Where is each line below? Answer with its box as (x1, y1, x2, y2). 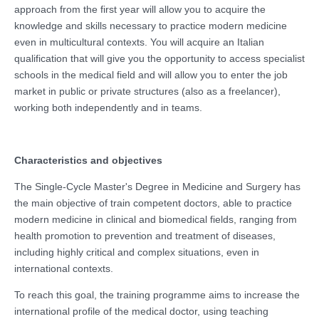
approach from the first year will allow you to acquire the (14, 3, 266, 15)
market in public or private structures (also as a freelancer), (14, 85, 281, 97)
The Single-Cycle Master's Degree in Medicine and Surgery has (14, 180, 300, 192)
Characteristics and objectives (14, 154, 162, 166)
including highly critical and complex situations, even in (14, 246, 259, 258)
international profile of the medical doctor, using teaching (14, 305, 268, 317)
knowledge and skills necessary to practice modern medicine (14, 19, 287, 31)
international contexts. (14, 262, 113, 274)
